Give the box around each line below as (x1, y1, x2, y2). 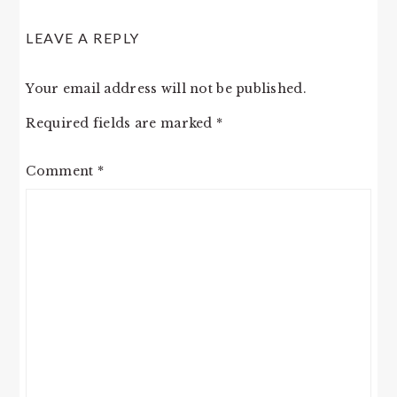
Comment (26, 163, 97, 179)
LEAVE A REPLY (26, 29, 140, 46)
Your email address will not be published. (26, 81, 307, 97)
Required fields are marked (26, 115, 216, 131)
